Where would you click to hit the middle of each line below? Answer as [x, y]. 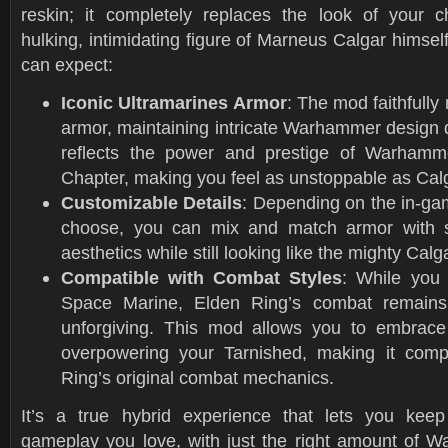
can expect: [67, 64]
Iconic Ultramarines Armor [174, 102]
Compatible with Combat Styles [202, 277]
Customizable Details [152, 202]
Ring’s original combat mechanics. [197, 377]
